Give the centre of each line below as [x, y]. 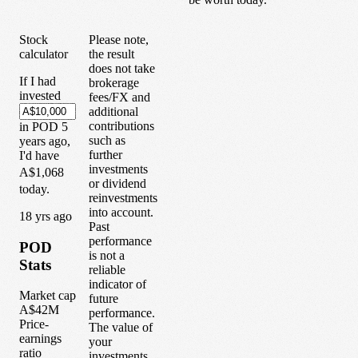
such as [107, 140]
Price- [34, 324]
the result [111, 54]
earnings [40, 339]
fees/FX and [119, 97]
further [105, 154]
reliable [107, 269]
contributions [121, 125]
